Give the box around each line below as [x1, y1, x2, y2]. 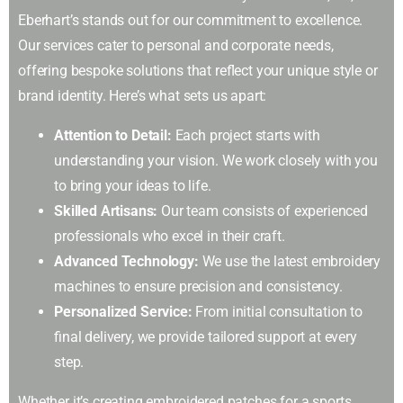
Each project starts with [175, 126, 320, 144]
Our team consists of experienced [157, 201, 369, 219]
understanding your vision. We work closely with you [54, 151, 378, 169]
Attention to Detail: [54, 126, 175, 144]
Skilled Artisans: [54, 201, 158, 219]
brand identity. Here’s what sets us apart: [18, 86, 267, 104]
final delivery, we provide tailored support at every [54, 327, 357, 345]
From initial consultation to [192, 302, 363, 320]
